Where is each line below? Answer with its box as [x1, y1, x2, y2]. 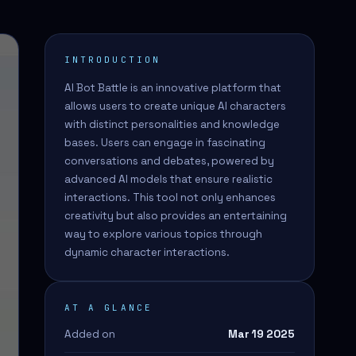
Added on [64, 327, 115, 341]
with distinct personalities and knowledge [64, 118, 280, 131]
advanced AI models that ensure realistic [64, 172, 273, 186]
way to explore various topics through [64, 227, 262, 241]
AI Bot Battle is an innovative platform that [64, 81, 281, 95]
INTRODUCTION [64, 54, 161, 65]
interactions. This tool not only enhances [64, 191, 276, 204]
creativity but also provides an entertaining [64, 209, 287, 222]
